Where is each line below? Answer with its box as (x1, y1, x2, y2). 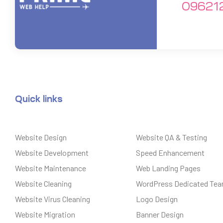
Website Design (15, 132, 67, 142)
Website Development (15, 147, 89, 157)
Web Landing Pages (136, 163, 201, 173)
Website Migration (15, 209, 75, 219)
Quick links (15, 94, 63, 104)
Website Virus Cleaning (15, 194, 90, 204)
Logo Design (136, 194, 178, 204)
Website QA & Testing (136, 132, 207, 142)
